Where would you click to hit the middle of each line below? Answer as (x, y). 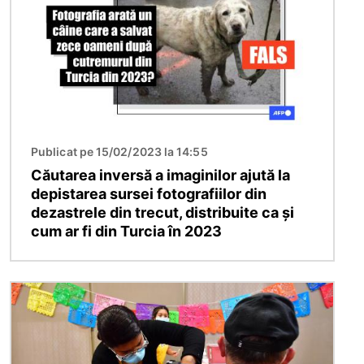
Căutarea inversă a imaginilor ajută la (160, 175)
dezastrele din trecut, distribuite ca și (162, 212)
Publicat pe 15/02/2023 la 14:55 (119, 151)
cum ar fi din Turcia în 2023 (126, 231)
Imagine (36, 291)
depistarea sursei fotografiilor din (149, 193)
